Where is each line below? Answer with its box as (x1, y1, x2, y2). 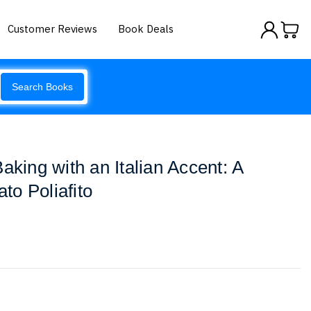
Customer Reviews (8, 22, 98, 35)
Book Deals (118, 22, 174, 35)
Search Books (12, 81, 73, 92)
